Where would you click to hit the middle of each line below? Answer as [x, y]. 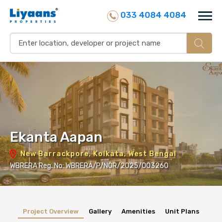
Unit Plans [182, 211]
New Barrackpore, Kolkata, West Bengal [97, 154]
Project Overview [51, 211]
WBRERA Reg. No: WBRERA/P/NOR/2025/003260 [89, 166]
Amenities [138, 211]
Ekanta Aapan [56, 137]
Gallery [100, 211]
